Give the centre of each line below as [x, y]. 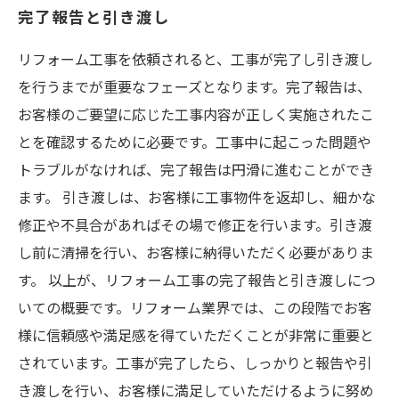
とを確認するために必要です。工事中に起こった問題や [195, 142]
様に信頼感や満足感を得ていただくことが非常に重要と [196, 335]
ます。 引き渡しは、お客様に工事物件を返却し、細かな [197, 197]
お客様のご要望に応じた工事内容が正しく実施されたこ [196, 114]
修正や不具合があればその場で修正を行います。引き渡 [195, 224]
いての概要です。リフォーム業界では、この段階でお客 [195, 307]
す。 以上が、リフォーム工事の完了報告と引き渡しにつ [197, 280]
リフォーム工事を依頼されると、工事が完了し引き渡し [195, 59]
